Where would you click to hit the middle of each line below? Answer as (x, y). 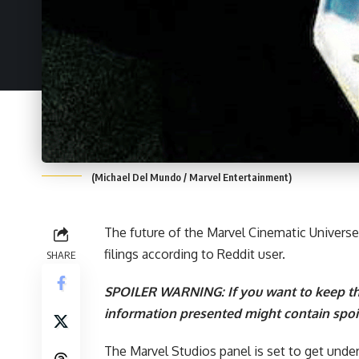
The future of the (155, 232)
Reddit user (250, 254)
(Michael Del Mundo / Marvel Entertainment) (192, 177)
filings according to (161, 254)
